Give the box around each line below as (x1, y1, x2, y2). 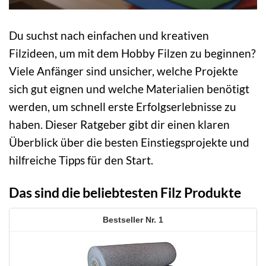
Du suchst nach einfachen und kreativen (9, 28, 209, 42)
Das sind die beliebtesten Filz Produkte (9, 183, 241, 201)
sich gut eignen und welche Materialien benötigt (9, 81, 249, 96)
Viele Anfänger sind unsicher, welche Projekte (9, 64, 238, 78)
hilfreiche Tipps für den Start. (9, 153, 153, 167)
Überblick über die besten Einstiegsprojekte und (9, 135, 249, 149)
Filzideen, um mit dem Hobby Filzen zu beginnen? (9, 46, 256, 60)
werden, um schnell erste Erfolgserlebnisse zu (9, 99, 236, 113)
